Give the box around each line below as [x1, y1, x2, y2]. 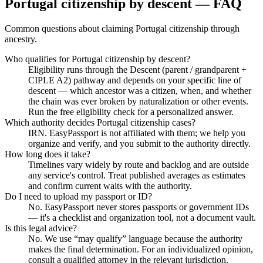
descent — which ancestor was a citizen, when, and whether [28, 85, 251, 96]
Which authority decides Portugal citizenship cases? [5, 117, 195, 127]
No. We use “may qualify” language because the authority [28, 233, 242, 244]
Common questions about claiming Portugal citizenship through [5, 23, 240, 33]
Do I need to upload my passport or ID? [5, 191, 152, 201]
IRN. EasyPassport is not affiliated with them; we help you [28, 127, 245, 138]
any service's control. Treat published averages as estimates [28, 170, 245, 180]
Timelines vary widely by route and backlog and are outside [28, 159, 249, 170]
